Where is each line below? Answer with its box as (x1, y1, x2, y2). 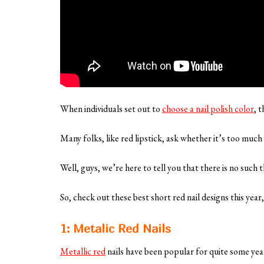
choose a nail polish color (162, 103, 254, 115)
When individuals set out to (60, 103, 162, 115)
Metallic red (60, 245, 105, 258)
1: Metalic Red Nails (60, 222, 171, 236)
